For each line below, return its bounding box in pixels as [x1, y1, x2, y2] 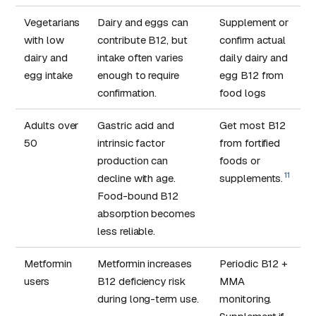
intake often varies [97, 51, 183, 65]
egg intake [24, 68, 73, 83]
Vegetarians [24, 16, 80, 30]
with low [24, 33, 64, 47]
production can [97, 154, 169, 168]
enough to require [97, 68, 180, 83]
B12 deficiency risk [97, 274, 186, 288]
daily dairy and [219, 51, 288, 65]
